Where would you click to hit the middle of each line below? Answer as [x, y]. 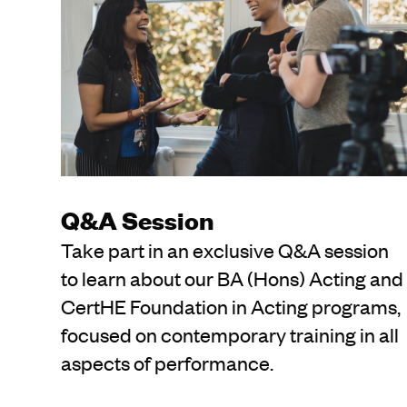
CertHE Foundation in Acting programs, [231, 307]
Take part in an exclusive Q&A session [225, 250]
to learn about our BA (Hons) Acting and [233, 278]
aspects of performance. [168, 363]
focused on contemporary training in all [230, 335]
